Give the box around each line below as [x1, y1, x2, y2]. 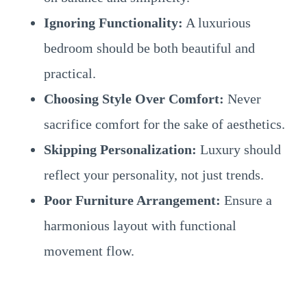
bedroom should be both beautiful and [44, 40, 255, 56]
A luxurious [183, 15, 251, 30]
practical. [44, 66, 96, 81]
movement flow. [44, 243, 134, 258]
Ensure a [221, 193, 272, 208]
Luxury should [197, 142, 281, 157]
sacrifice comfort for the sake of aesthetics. [44, 116, 285, 132]
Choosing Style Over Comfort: [44, 91, 224, 106]
